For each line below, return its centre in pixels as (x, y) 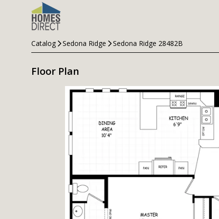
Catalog (44, 43)
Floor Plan (55, 71)
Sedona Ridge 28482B (148, 43)
